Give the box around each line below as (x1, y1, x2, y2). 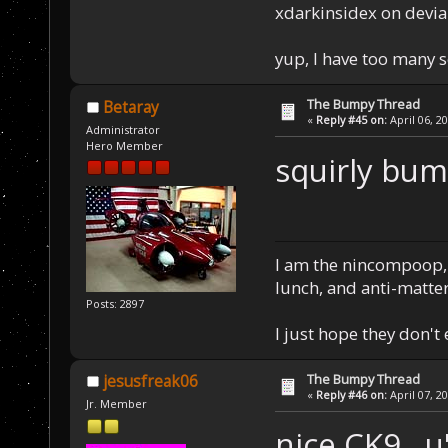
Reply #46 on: (316, 386, 388, 402)
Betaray (102, 96, 159, 118)
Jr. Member (86, 396, 148, 412)
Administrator (86, 121, 161, 137)
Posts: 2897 (86, 295, 145, 311)
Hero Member (86, 137, 164, 153)
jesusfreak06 (102, 371, 198, 392)
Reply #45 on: (316, 112, 388, 128)
